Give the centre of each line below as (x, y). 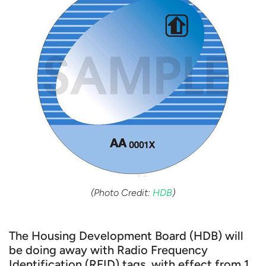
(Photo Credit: (122, 193)
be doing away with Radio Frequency (108, 250)
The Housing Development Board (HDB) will (126, 236)
